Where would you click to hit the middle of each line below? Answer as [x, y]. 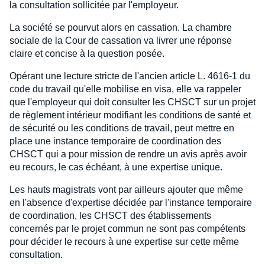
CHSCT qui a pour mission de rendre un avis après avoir [128, 154]
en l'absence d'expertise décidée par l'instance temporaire [131, 203]
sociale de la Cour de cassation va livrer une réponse [121, 41]
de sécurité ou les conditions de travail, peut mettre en [122, 128]
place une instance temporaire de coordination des [115, 141]
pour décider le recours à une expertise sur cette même [124, 242]
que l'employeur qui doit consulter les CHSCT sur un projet [132, 102]
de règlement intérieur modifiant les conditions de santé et [130, 115]
